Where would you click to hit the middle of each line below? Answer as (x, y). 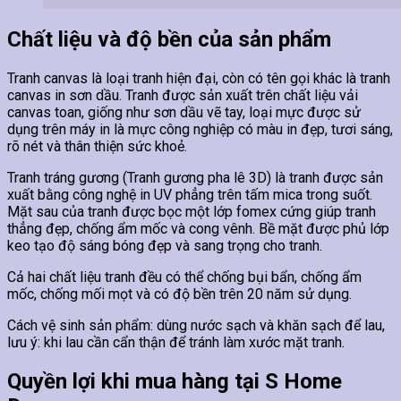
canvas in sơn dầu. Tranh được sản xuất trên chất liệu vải (183, 95)
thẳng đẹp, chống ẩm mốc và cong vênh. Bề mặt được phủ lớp (198, 228)
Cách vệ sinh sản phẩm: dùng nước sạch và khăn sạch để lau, (196, 325)
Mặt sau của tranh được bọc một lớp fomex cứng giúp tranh (192, 211)
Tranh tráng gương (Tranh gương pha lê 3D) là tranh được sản (195, 177)
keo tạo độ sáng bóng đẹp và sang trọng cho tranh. (165, 245)
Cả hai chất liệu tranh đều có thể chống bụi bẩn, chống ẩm (184, 277)
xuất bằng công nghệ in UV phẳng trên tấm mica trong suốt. (190, 194)
